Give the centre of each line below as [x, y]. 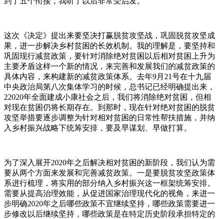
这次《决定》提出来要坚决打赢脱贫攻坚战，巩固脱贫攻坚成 [109, 35]
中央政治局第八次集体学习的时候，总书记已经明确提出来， [109, 87]
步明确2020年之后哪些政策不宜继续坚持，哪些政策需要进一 [109, 203]
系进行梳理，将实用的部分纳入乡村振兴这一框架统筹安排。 [109, 183]
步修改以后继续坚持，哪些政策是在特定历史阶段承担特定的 [109, 214]
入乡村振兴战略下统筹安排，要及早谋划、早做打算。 [98, 128]
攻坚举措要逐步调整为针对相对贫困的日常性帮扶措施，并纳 [109, 117]
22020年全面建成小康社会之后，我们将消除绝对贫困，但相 [108, 97]
